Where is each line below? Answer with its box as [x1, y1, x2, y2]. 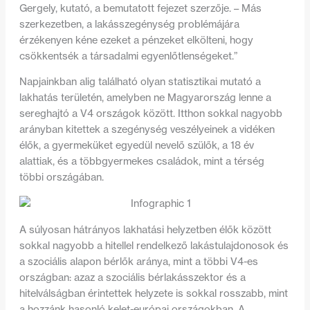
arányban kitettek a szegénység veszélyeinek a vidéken [19, 123, 275, 136]
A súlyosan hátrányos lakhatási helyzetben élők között [19, 223, 271, 236]
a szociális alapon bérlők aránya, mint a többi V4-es [19, 255, 258, 268]
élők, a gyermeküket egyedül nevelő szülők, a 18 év [19, 139, 254, 152]
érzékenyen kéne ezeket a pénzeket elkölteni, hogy [19, 33, 253, 46]
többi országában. [19, 171, 104, 184]
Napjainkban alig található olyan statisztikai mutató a [19, 75, 261, 89]
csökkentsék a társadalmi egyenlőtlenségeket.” [19, 49, 237, 62]
